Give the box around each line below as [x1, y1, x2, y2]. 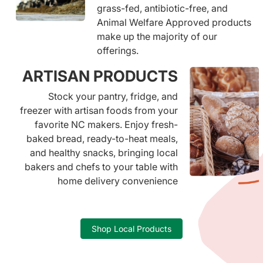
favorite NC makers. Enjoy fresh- [34, 118, 178, 130]
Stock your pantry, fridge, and [48, 90, 178, 102]
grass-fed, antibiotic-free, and [97, 2, 228, 14]
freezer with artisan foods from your [19, 104, 178, 116]
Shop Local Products [92, 223, 171, 234]
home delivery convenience [57, 174, 178, 187]
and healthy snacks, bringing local [29, 146, 178, 159]
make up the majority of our [97, 30, 218, 42]
